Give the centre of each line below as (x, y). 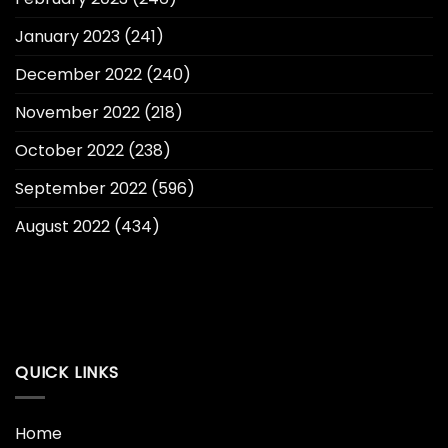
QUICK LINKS (67, 373)
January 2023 (67, 37)
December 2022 (78, 75)
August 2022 (62, 227)
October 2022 (69, 151)
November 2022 (77, 113)
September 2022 (81, 189)
